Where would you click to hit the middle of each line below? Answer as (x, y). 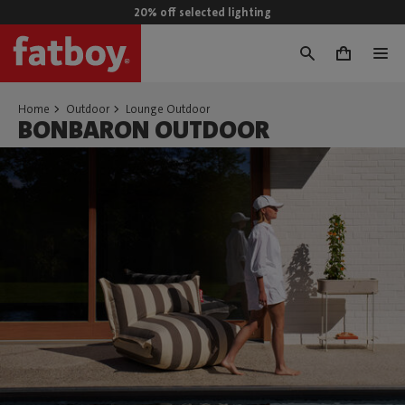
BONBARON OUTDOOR (144, 130)
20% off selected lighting (202, 12)
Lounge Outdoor (168, 109)
